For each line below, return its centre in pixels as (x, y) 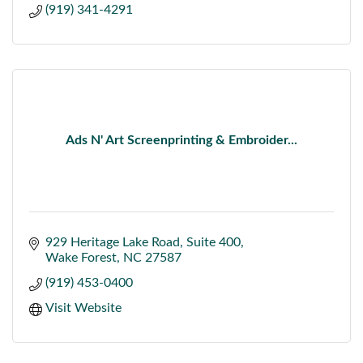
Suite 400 (214, 242)
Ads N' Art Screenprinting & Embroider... (181, 140)
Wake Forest (81, 257)
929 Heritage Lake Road (113, 242)
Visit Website (83, 307)
